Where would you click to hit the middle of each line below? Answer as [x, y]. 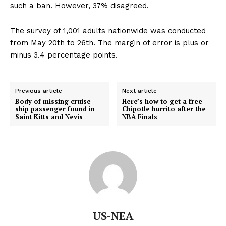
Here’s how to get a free [162, 102]
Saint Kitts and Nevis [49, 117]
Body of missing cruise [53, 102]
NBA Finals [140, 117]
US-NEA [113, 216]
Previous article [39, 91]
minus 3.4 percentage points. [64, 55]
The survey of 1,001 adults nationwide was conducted [108, 31]
